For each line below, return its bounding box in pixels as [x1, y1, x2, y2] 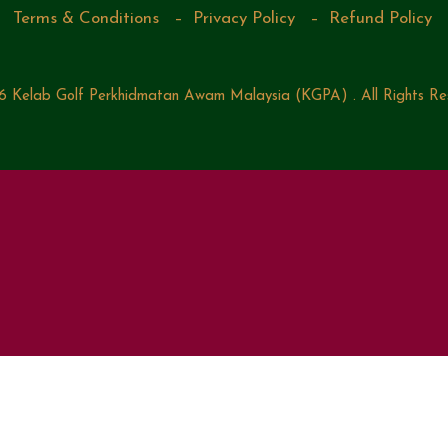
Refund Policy [328, 9, 432, 27]
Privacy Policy [192, 9, 295, 27]
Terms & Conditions [12, 9, 159, 27]
